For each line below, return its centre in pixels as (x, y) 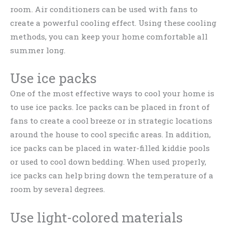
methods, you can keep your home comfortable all (109, 36)
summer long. (38, 50)
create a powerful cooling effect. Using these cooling (113, 23)
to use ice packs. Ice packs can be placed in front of (110, 107)
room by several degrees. (58, 189)
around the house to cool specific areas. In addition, (110, 135)
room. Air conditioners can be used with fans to (104, 9)
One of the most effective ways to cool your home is (112, 93)
